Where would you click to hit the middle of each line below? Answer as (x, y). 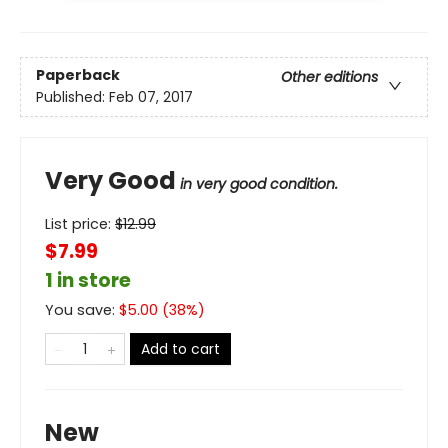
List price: (80, 223)
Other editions (329, 76)
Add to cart (180, 348)
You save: (82, 309)
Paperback (78, 74)
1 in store (88, 280)
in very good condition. (259, 183)
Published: (72, 96)
